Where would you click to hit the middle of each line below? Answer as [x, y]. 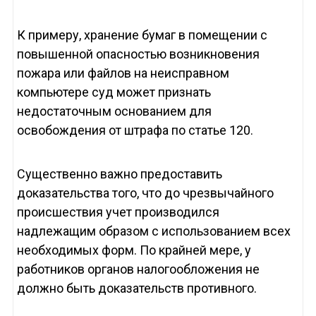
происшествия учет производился [118, 212]
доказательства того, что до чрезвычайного [145, 193]
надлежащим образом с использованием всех [153, 231]
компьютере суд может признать [114, 92]
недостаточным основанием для [114, 111]
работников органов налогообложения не [138, 269]
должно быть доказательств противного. [136, 288]
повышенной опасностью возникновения [138, 54]
